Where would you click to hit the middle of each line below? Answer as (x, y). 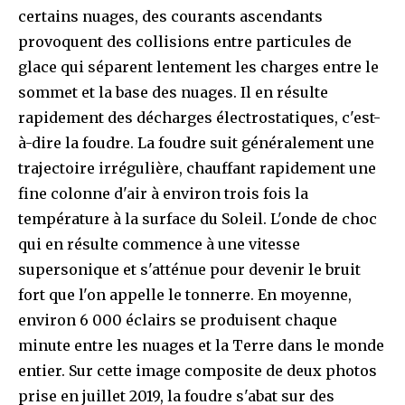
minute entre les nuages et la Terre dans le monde (201, 346)
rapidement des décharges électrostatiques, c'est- (199, 118)
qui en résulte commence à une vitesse (159, 245)
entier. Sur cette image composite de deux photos (198, 371)
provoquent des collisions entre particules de (185, 42)
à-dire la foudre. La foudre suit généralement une (196, 143)
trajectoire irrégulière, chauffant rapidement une (197, 169)
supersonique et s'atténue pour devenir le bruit (189, 270)
